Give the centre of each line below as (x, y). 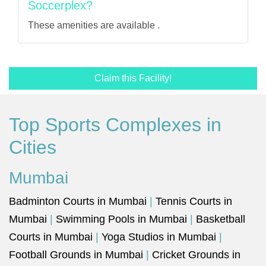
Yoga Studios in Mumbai (159, 237)
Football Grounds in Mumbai (76, 255)
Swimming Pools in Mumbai (121, 219)
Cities (33, 147)
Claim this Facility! (133, 78)
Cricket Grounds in (196, 255)
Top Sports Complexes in (115, 125)
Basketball (221, 219)
